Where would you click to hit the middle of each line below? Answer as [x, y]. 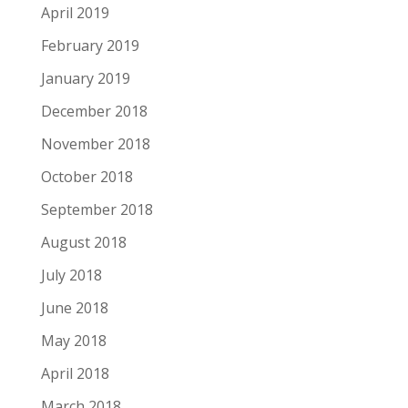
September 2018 [97, 209]
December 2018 [94, 111]
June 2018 [74, 307]
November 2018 [95, 143]
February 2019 [90, 45]
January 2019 [85, 78]
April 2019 [75, 12]
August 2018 [83, 242]
